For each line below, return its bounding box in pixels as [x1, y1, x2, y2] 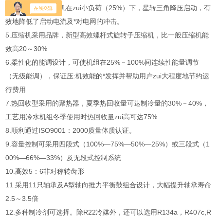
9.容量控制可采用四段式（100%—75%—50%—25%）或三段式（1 [5, 140, 210, 148]
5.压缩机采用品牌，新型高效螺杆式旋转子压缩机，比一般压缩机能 [5, 31, 209, 39]
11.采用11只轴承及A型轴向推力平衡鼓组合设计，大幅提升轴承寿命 [5, 181, 212, 189]
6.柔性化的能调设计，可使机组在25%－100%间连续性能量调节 [5, 58, 200, 67]
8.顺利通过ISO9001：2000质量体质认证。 [5, 127, 136, 135]
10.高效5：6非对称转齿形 [5, 167, 85, 176]
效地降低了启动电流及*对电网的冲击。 [5, 18, 124, 26]
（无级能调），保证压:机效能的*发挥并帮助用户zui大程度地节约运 [5, 72, 210, 80]
